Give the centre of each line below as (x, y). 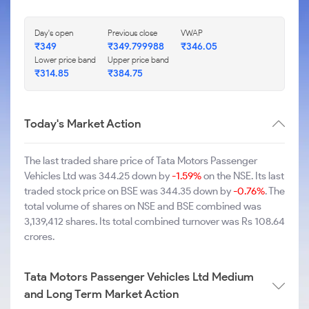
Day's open (54, 33)
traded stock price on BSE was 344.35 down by (129, 191)
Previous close (132, 33)
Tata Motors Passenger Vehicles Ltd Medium (139, 277)
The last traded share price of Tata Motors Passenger (141, 161)
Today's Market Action (82, 123)
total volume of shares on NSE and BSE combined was (143, 206)
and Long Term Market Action (101, 294)
